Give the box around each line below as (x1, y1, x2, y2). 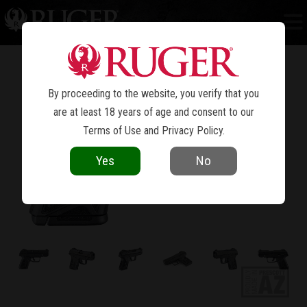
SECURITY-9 (182, 17, 223, 28)
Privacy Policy (161, 124, 223, 138)
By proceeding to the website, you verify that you (48, 87, 259, 101)
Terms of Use (82, 124, 141, 138)
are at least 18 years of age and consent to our (53, 106, 254, 119)
